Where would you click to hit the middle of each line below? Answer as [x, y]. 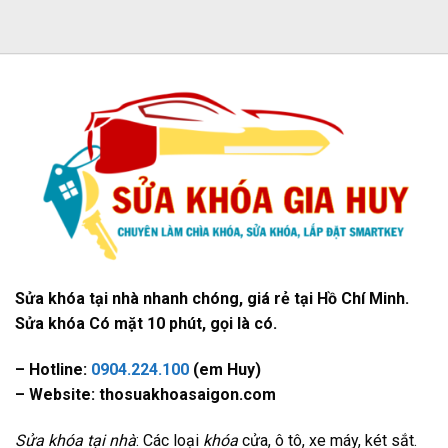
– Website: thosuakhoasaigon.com [145, 394]
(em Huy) [225, 369]
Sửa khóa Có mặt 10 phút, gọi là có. [146, 323]
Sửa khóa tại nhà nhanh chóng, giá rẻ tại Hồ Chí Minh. [212, 298]
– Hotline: [53, 369]
